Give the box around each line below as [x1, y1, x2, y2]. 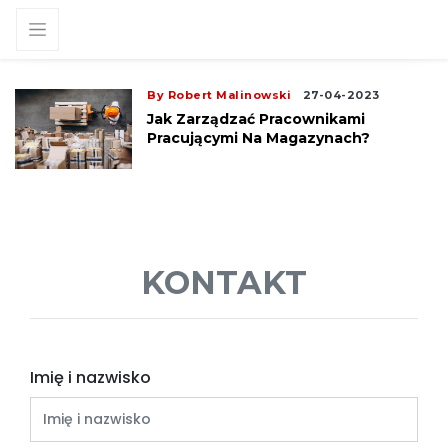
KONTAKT [141, 263, 307, 302]
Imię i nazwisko [30, 366, 151, 389]
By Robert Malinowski [147, 88, 292, 102]
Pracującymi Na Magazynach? [147, 129, 371, 147]
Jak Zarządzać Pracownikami [147, 110, 366, 128]
